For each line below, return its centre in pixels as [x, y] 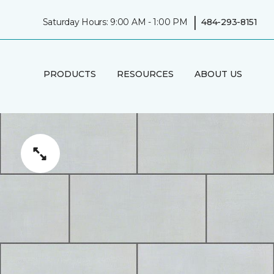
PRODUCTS [69, 74]
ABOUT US [218, 74]
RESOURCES [145, 74]
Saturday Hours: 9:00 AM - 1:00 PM [115, 22]
